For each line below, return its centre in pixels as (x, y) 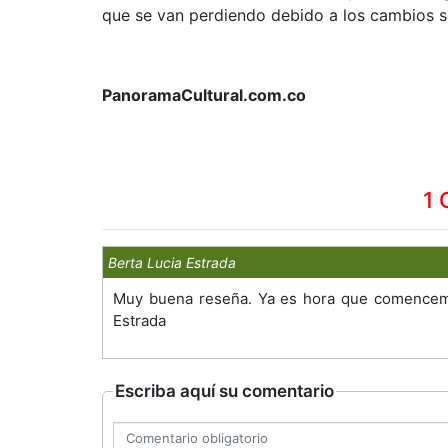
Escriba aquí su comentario (224, 391)
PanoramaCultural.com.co (208, 95)
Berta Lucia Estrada (172, 262)
